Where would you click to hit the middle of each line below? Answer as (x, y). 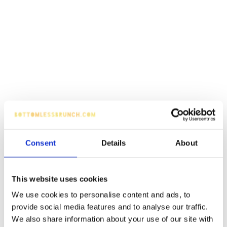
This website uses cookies (60, 179)
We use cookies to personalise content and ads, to (101, 195)
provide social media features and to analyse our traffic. (110, 207)
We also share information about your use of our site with (112, 219)
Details (113, 143)
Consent (41, 143)
